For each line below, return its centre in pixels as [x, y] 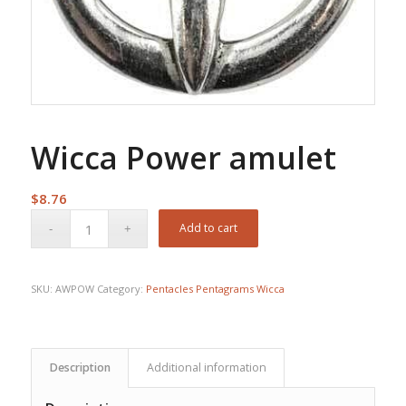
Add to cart [209, 228]
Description [80, 368]
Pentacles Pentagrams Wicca [215, 289]
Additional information [206, 368]
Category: [121, 289]
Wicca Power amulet [183, 158]
